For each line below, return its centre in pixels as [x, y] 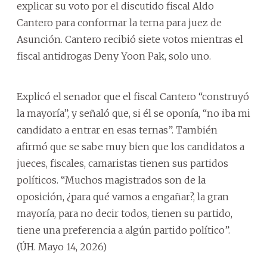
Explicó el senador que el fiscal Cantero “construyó [133, 97]
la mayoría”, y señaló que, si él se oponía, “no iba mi [133, 113]
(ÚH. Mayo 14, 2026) [62, 247]
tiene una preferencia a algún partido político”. [123, 230]
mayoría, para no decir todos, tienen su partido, [125, 213]
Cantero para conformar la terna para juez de [119, 23]
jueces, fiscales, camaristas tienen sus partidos [122, 163]
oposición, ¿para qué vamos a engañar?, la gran [123, 197]
